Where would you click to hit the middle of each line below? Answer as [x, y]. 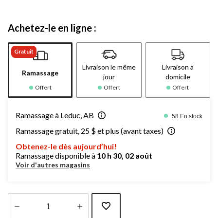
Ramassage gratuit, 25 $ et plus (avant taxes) [90, 130]
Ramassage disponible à [56, 155]
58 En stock [187, 116]
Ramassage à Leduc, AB [55, 115]
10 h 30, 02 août [125, 155]
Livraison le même [109, 67]
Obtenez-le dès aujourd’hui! [66, 146]
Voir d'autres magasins [53, 164]
